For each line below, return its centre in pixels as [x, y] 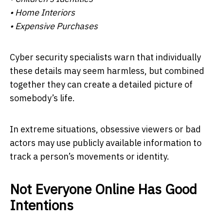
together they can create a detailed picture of [101, 84]
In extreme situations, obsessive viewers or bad [105, 129]
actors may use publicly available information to [106, 143]
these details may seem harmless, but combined [107, 71]
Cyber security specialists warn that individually [105, 57]
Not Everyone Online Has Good [103, 189]
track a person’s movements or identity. [90, 156]
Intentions [42, 205]
